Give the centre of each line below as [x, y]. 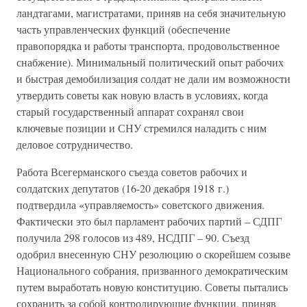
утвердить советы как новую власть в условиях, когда [142, 95]
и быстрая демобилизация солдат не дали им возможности [153, 78]
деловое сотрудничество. [75, 144]
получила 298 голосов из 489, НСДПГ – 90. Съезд [133, 237]
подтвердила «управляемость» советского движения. [140, 205]
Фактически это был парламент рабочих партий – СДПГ [149, 221]
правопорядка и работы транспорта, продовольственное [148, 46]
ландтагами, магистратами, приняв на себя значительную [151, 13]
